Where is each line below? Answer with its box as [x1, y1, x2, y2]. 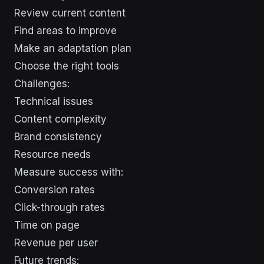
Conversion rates [14, 183, 95, 196]
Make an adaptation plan [14, 42, 131, 54]
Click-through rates [14, 201, 105, 213]
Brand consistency [14, 130, 102, 143]
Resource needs [14, 148, 91, 160]
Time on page [14, 219, 80, 231]
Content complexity [14, 113, 107, 125]
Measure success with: [14, 166, 123, 178]
